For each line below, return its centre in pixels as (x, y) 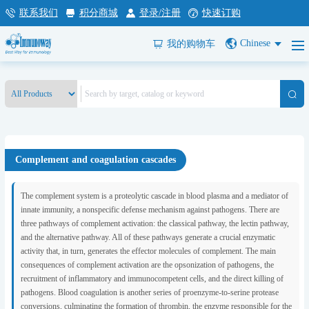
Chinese (256, 43)
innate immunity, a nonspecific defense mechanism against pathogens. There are (150, 210)
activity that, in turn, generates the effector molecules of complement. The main (148, 251)
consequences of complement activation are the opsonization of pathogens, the (147, 265)
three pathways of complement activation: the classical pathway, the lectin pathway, (154, 223)
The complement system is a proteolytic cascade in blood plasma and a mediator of (154, 196)
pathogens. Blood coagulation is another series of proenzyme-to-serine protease (149, 292)
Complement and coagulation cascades (95, 160)
